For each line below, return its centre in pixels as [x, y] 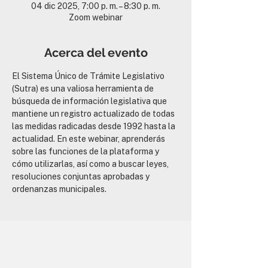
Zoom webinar [96, 17]
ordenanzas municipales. [59, 189]
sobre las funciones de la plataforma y [86, 151]
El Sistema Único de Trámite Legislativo [89, 76]
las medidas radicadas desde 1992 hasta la [95, 126]
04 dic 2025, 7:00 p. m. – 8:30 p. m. [96, 6]
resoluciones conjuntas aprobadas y [82, 176]
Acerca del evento [96, 53]
